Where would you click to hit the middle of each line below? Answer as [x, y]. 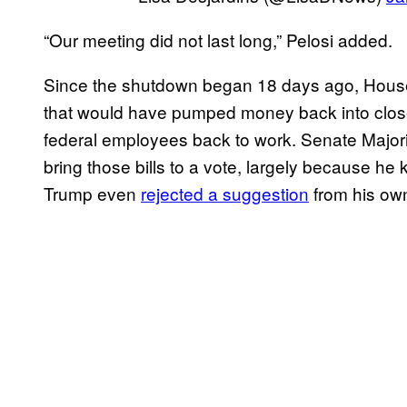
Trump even [92, 194]
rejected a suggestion [225, 194]
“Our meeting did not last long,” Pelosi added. [218, 40]
